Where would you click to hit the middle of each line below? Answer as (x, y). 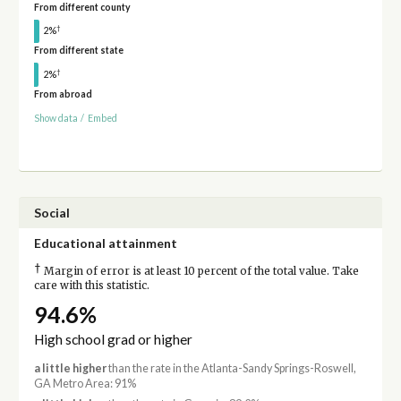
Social (51, 213)
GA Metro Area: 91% (85, 383)
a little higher (70, 368)
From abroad (63, 94)
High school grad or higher (113, 339)
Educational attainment (105, 243)
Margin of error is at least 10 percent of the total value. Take (200, 272)
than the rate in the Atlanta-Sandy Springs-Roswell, (231, 368)
